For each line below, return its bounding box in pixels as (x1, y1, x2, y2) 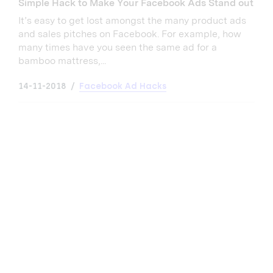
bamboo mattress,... (18, 54, 106, 66)
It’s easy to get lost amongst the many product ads (18, 14, 246, 26)
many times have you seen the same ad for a (18, 41, 217, 53)
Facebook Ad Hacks (79, 80, 166, 91)
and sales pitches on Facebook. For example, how (18, 27, 241, 40)
